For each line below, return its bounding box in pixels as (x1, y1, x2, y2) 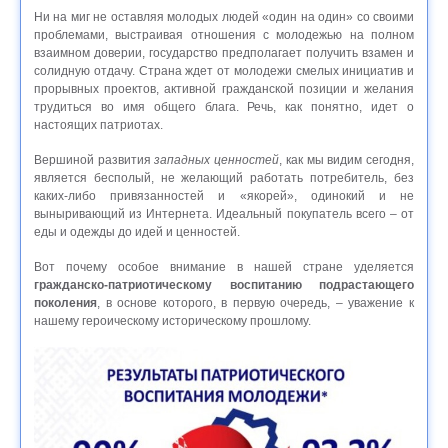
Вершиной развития (34, 152, 155, 167)
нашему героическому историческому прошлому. (34, 313, 311, 328)
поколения (34, 295, 97, 310)
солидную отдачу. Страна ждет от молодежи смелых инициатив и (34, 63, 414, 78)
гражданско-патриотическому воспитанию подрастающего (34, 277, 414, 292)
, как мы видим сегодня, (279, 152, 415, 167)
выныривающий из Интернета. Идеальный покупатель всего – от (34, 206, 414, 221)
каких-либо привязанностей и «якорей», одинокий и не (34, 188, 414, 203)
